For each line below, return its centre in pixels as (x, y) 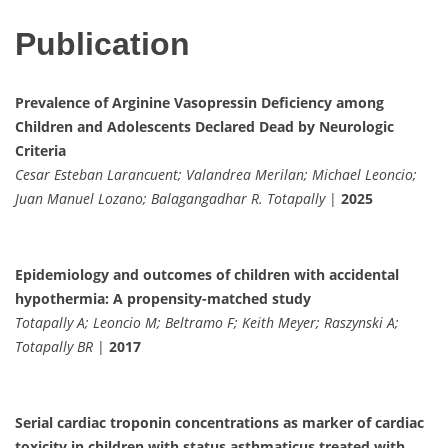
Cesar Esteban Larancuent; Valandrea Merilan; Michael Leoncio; (216, 175)
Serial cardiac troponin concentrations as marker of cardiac (219, 423)
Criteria (40, 151)
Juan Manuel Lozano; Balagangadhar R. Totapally (170, 199)
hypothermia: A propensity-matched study (163, 299)
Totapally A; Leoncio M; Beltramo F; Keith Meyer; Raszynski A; (207, 323)
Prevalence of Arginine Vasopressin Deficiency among (199, 103)
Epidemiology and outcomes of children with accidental (207, 275)
